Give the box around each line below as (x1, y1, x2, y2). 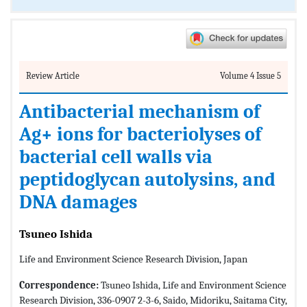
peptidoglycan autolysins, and (19, 168, 275, 191)
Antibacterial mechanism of (19, 100, 260, 123)
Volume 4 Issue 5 (220, 70, 281, 81)
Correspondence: (19, 278, 99, 291)
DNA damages (19, 191, 137, 213)
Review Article (26, 70, 79, 81)
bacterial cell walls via (19, 145, 212, 168)
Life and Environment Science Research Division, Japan (19, 252, 247, 265)
